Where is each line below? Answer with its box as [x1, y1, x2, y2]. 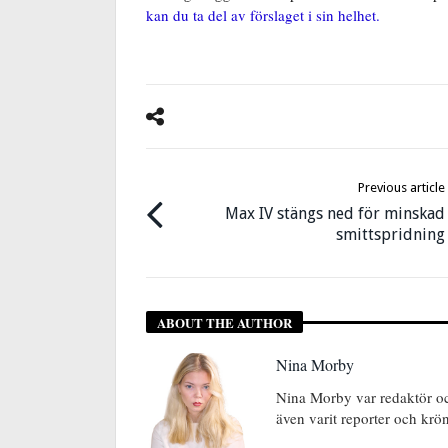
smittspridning [336, 224, 446, 244]
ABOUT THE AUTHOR [157, 312, 292, 332]
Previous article [358, 179, 446, 195]
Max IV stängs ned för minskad [225, 203, 446, 223]
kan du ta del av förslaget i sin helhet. [146, 4, 380, 25]
